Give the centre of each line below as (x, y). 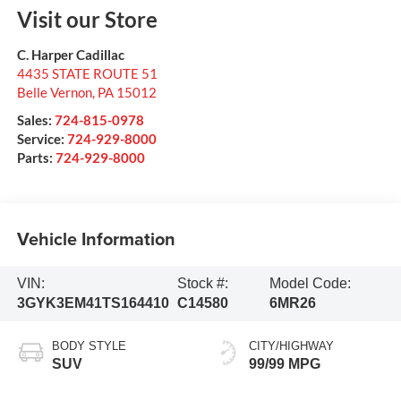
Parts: (36, 157)
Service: (42, 138)
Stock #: (202, 284)
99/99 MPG (285, 363)
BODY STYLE (89, 346)
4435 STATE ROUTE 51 (87, 73)
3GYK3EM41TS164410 (93, 303)
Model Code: (310, 284)
